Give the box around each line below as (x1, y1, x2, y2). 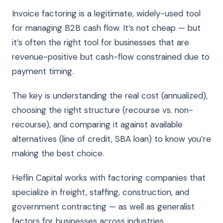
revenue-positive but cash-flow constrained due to (12, 51, 210, 62)
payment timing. (12, 65, 74, 77)
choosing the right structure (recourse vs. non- (12, 104, 193, 115)
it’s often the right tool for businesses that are (12, 36, 189, 48)
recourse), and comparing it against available (12, 118, 183, 130)
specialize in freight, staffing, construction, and (12, 186, 189, 198)
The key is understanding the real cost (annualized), (12, 90, 208, 101)
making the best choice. (12, 147, 104, 159)
